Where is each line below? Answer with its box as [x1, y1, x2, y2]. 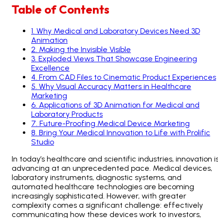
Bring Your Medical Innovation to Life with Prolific [39, 127, 210, 137]
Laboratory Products [31, 109, 103, 119]
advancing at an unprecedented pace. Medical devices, [12, 163, 212, 173]
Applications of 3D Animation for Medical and [39, 100, 200, 109]
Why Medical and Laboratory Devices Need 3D [36, 26, 200, 36]
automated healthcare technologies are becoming [12, 182, 194, 191]
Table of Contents [12, 1, 109, 17]
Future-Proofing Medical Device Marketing [39, 118, 190, 128]
